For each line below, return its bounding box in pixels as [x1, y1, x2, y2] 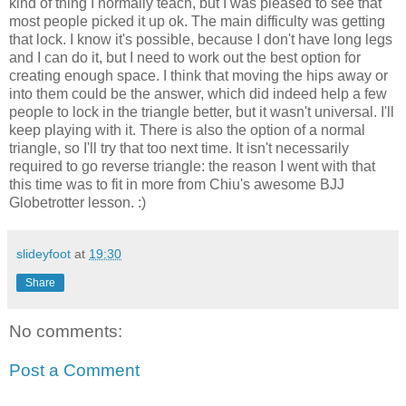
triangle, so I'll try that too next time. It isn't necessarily [9, 140, 349, 156]
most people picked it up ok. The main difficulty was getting [9, 13, 385, 29]
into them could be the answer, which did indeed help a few [9, 85, 387, 101]
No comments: [9, 321, 122, 341]
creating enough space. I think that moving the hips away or [9, 67, 388, 83]
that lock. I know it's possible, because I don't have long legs [9, 31, 392, 47]
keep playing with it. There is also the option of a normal [9, 121, 365, 138]
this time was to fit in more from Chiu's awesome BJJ [9, 176, 344, 192]
